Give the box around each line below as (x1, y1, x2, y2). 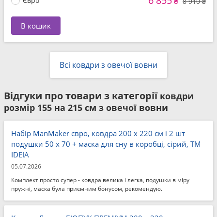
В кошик (21, 21, 51, 31)
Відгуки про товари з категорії (4, 89, 160, 102)
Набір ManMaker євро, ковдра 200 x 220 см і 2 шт (11, 128, 185, 138)
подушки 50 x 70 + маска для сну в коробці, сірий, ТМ (11, 139, 201, 149)
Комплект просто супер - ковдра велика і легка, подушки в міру (11, 176, 189, 184)
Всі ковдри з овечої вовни (60, 60, 157, 70)
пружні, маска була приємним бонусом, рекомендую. (11, 185, 162, 193)
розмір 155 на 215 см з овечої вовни (4, 102, 168, 113)
